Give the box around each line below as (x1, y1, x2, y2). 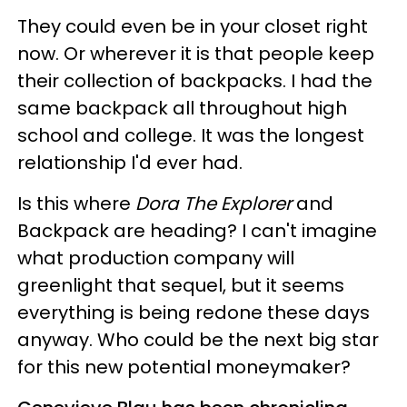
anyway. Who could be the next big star (17, 326, 379, 352)
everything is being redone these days (17, 299, 370, 325)
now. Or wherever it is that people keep (17, 40, 374, 66)
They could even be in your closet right (17, 13, 368, 39)
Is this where (17, 190, 135, 216)
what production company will (17, 244, 294, 271)
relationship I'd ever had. (17, 149, 243, 175)
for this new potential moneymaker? (17, 353, 351, 380)
